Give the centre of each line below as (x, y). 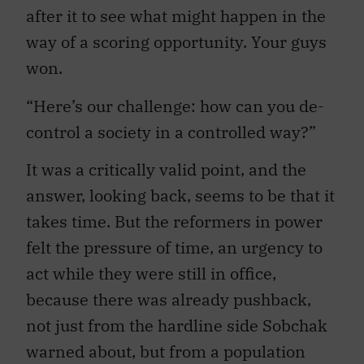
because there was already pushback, (169, 299)
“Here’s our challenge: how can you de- (175, 106)
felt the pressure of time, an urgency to (174, 247)
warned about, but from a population (166, 351)
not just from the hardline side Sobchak (177, 325)
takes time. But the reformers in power (174, 221)
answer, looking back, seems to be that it (180, 195)
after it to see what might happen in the (176, 16)
